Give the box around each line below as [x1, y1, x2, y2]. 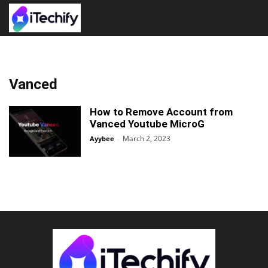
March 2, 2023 [123, 133, 170, 144]
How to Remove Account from [90, 106, 233, 118]
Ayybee [90, 134, 114, 143]
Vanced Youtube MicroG [90, 118, 205, 130]
